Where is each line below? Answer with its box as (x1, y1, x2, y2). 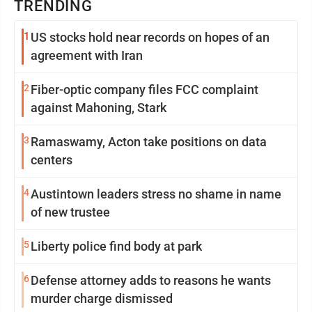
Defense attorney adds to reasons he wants (31, 273, 271, 288)
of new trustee (31, 205, 110, 219)
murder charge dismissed (31, 291, 173, 306)
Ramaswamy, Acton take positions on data (31, 134, 267, 149)
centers (31, 153, 72, 167)
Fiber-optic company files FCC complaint (31, 82, 258, 97)
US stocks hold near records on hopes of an (31, 30, 270, 45)
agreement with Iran (31, 48, 143, 63)
